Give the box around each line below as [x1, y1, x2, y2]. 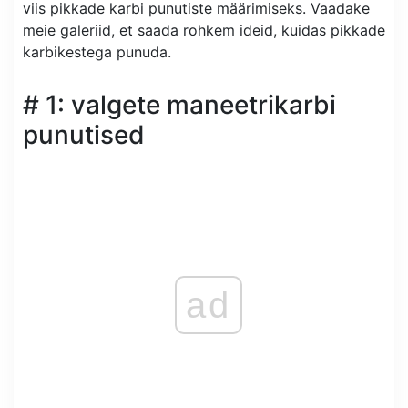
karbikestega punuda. [23, 42, 171, 61]
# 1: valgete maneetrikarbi [23, 88, 336, 120]
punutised [23, 118, 145, 150]
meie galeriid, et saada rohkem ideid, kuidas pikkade [23, 20, 385, 39]
